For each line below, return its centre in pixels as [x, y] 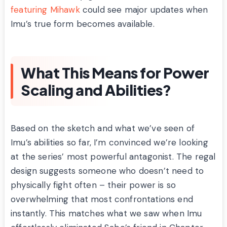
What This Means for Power [115, 73]
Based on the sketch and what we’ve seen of [103, 128]
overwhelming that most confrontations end [102, 199]
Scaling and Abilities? [96, 90]
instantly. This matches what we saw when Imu [106, 214]
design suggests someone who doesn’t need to [107, 171]
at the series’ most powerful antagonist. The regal [113, 157]
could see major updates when [144, 10]
